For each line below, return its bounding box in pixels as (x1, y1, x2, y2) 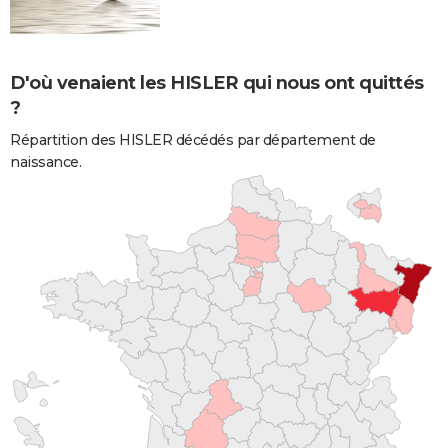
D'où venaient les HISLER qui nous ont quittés (10, 71, 424, 94)
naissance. (10, 152, 81, 171)
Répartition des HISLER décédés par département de (10, 130, 376, 149)
